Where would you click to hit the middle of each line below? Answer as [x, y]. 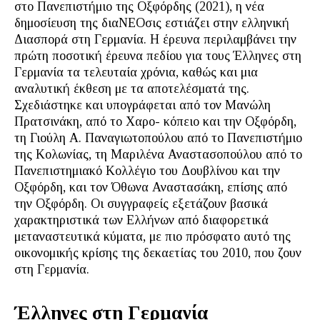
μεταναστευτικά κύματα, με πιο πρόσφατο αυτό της [152, 236]
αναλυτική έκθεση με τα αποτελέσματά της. [132, 89]
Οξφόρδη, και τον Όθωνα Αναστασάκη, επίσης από [151, 187]
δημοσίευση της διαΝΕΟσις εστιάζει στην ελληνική [152, 23]
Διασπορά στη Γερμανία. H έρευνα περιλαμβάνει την [155, 39]
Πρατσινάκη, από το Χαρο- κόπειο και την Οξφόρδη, [155, 121]
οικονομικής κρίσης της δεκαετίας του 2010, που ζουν [158, 253]
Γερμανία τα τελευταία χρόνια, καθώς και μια [136, 72]
